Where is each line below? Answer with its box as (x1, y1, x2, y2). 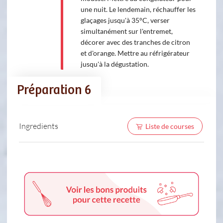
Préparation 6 (17, 83, 91, 98)
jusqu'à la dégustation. (80, 59, 149, 68)
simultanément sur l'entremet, (80, 26, 173, 35)
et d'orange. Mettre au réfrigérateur (80, 48, 190, 57)
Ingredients (19, 121, 58, 131)
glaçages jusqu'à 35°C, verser (80, 15, 170, 24)
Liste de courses (145, 121, 194, 130)
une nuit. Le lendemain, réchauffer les (80, 4, 196, 13)
